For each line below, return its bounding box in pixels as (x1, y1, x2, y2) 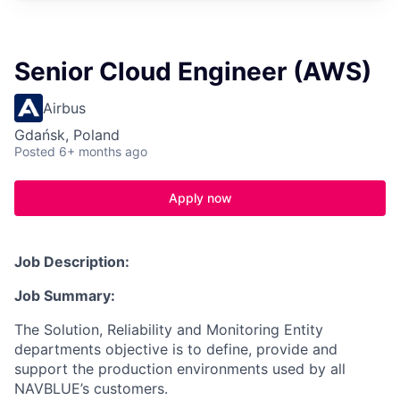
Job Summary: (14, 287, 115, 304)
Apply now (168, 190, 232, 205)
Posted (14, 144, 55, 159)
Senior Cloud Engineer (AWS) (14, 56, 371, 87)
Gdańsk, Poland (14, 126, 120, 144)
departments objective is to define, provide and (14, 340, 337, 358)
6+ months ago (59, 144, 147, 159)
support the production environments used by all (14, 360, 346, 378)
